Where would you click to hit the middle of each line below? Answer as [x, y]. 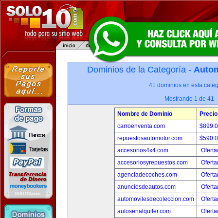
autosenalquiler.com [144, 211]
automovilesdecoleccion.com [156, 199]
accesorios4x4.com [143, 150]
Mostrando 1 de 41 [189, 99]
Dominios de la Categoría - [140, 70]
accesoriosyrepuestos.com [153, 163]
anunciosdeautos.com [146, 187]
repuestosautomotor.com [150, 138]
